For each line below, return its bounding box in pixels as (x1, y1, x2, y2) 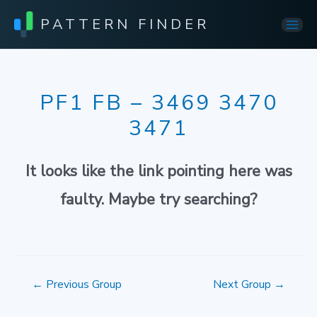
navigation (13, 292, 63, 306)
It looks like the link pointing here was (25, 161, 292, 183)
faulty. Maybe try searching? (60, 189, 257, 211)
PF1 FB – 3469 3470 (39, 88, 278, 118)
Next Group (212, 277, 274, 292)
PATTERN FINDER (40, 14, 210, 34)
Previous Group (43, 277, 122, 292)
